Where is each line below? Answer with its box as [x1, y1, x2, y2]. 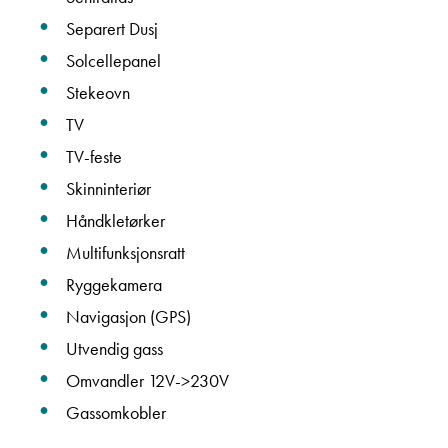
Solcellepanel [66, 49, 161, 72]
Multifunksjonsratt [66, 241, 185, 264]
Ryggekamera [66, 273, 162, 296]
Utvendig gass [66, 337, 163, 360]
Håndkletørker [66, 209, 165, 232]
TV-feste [66, 145, 122, 168]
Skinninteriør [66, 177, 151, 200]
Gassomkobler [66, 401, 166, 424]
